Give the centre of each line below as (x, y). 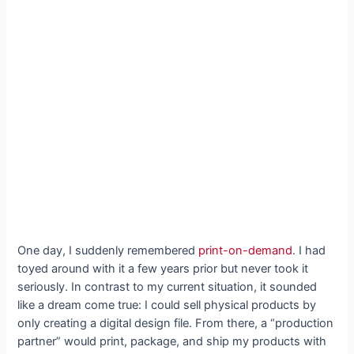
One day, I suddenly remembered (108, 251)
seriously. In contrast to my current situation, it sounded (168, 287)
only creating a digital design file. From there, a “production (176, 324)
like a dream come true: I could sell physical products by (167, 305)
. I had (309, 251)
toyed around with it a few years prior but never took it (163, 269)
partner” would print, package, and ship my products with (172, 342)
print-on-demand (246, 251)
